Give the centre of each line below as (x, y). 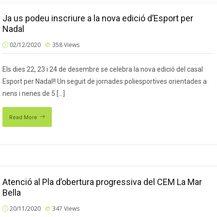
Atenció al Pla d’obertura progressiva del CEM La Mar (102, 182)
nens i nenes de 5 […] (34, 93)
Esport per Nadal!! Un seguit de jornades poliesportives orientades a (105, 81)
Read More (23, 117)
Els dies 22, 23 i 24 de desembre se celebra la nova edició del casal (103, 69)
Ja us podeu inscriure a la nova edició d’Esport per (98, 18)
